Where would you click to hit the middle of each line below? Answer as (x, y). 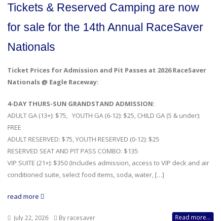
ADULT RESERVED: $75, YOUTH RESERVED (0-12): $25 (83, 139)
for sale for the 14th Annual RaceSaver (105, 27)
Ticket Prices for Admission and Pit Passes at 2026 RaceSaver (107, 70)
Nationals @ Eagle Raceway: (53, 82)
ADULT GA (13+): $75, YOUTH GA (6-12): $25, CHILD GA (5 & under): (104, 115)
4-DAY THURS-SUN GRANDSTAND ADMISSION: (81, 104)
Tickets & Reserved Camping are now (103, 7)
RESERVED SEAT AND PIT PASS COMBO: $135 (73, 151)
